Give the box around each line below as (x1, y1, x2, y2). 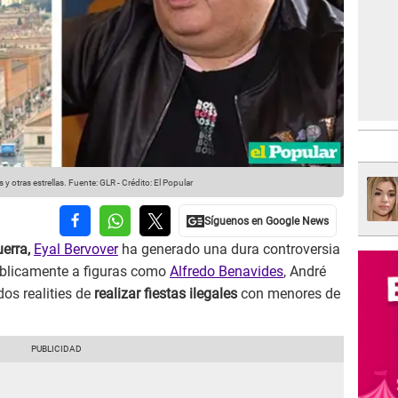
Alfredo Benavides (170, 263, 283, 281)
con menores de (241, 285, 340, 303)
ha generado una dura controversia (118, 241, 340, 259)
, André (283, 263, 326, 281)
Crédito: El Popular (122, 178, 193, 188)
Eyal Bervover (34, 241, 118, 259)
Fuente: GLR (67, 178, 115, 188)
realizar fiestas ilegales (94, 285, 241, 303)
